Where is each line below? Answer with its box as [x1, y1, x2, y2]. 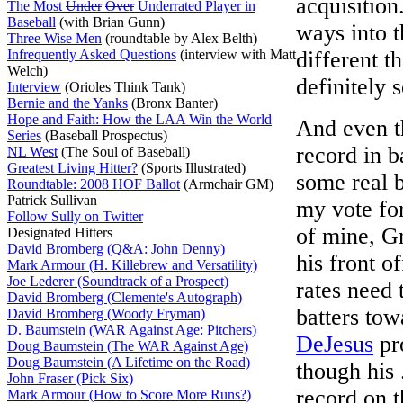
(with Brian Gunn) [56, 14, 165, 30]
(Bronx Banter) [128, 95, 218, 111]
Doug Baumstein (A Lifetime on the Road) [7, 354, 250, 370]
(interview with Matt [176, 47, 296, 62]
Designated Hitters [7, 225, 112, 240]
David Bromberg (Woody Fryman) [7, 306, 205, 321]
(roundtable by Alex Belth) [102, 31, 257, 46]
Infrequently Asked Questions [7, 47, 176, 62]
